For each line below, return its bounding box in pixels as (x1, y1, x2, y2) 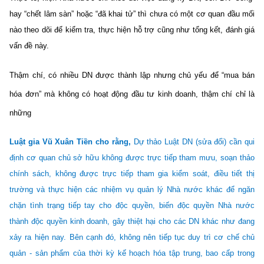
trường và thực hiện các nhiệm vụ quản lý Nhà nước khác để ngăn (9, 184, 255, 194)
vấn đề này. (9, 41, 49, 50)
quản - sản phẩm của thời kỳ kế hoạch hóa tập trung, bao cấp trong (9, 248, 255, 258)
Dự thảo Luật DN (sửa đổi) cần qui (133, 137, 255, 146)
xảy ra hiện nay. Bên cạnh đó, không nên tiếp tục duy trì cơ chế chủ (9, 232, 255, 242)
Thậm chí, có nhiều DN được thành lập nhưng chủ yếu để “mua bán (9, 70, 255, 80)
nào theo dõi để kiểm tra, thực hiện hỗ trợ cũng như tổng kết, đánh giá (9, 25, 255, 34)
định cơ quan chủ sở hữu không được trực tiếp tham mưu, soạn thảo (9, 153, 255, 162)
